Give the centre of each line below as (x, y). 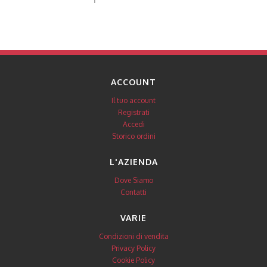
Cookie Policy (133, 260)
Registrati (133, 112)
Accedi (133, 124)
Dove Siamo (133, 180)
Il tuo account (133, 100)
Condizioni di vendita (133, 236)
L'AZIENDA (133, 162)
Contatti (133, 192)
